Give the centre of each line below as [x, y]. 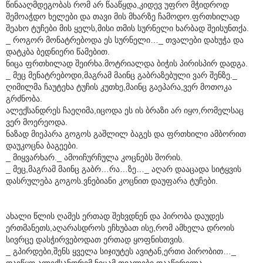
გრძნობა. [24, 98]
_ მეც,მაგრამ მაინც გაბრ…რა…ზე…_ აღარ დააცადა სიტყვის [124, 169]
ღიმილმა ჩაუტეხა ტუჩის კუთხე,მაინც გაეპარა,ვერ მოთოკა [119, 87]
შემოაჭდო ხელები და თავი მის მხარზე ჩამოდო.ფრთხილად [123, 16]
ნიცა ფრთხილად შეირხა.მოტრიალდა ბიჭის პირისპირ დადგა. [127, 63]
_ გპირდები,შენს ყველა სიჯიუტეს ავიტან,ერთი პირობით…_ [121, 251]
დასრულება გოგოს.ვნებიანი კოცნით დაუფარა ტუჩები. [112, 181]
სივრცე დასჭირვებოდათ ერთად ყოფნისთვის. [95, 239]
